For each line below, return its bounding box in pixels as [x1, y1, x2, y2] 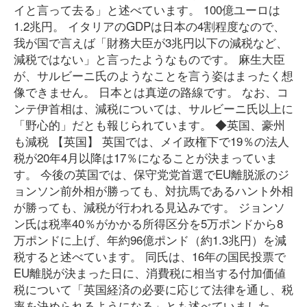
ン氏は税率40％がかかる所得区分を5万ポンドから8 [14, 214, 283, 232]
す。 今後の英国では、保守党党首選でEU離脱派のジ [14, 165, 289, 182]
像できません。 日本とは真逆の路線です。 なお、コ [14, 83, 288, 100]
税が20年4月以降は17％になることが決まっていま [14, 149, 278, 166]
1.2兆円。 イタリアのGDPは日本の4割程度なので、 [14, 17, 285, 34]
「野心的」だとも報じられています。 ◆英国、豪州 [14, 116, 285, 133]
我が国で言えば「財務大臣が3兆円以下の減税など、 [14, 34, 288, 51]
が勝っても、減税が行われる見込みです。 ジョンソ [14, 198, 285, 215]
